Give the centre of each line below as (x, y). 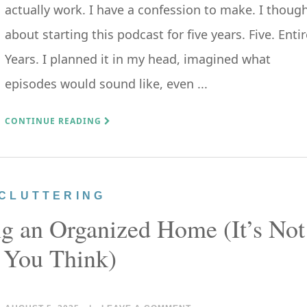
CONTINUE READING (54, 121)
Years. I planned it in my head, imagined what (138, 59)
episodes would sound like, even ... (106, 84)
